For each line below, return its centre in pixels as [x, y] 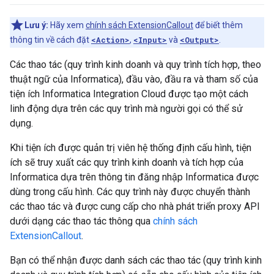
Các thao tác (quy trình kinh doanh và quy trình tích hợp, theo [135, 65]
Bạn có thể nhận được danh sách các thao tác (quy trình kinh [136, 260]
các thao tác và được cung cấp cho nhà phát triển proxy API [135, 206]
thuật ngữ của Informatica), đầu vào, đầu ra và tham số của [134, 79]
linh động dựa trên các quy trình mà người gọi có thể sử [126, 109]
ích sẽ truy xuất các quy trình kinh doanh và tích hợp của [127, 162]
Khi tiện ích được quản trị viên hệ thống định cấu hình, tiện [131, 148]
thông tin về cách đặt [50, 40]
